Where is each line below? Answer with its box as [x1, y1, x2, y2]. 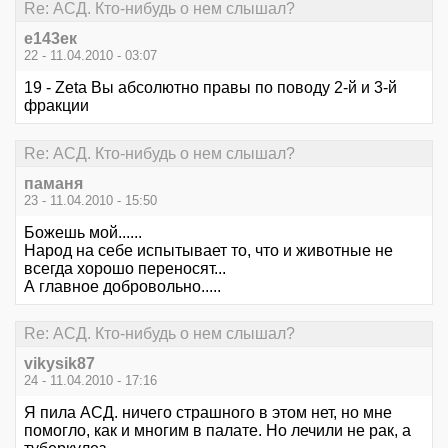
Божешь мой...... [24, 223, 142, 241]
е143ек [24, 30, 77, 48]
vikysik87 [24, 355, 95, 373]
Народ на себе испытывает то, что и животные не [24, 241, 393, 259]
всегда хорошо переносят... [24, 259, 226, 277]
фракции [24, 97, 89, 115]
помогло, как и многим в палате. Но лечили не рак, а [24, 422, 411, 440]
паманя [24, 174, 83, 192]
